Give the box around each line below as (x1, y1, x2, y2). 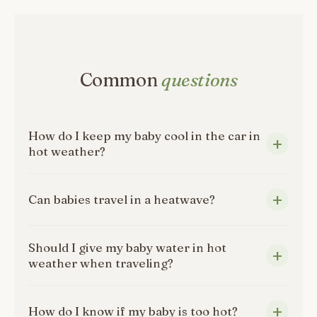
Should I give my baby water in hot (28, 240, 226, 255)
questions (161, 69, 238, 91)
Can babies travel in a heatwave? (28, 192, 215, 207)
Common (79, 69, 161, 91)
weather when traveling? (28, 255, 173, 270)
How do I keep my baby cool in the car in (28, 128, 260, 143)
